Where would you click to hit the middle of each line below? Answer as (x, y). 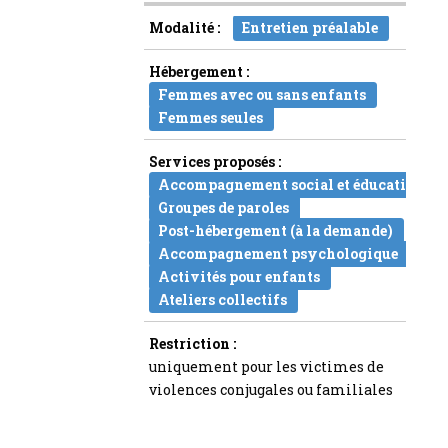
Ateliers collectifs (223, 299)
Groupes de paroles (224, 207)
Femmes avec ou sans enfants (263, 94)
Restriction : (193, 343)
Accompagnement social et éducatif (286, 184)
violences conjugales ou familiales (271, 389)
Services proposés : (215, 161)
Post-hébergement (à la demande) (276, 230)
